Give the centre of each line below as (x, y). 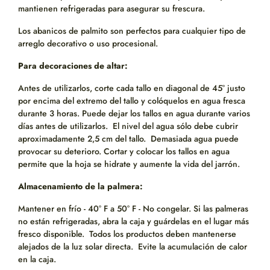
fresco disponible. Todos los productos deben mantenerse (127, 234)
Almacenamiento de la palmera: (82, 187)
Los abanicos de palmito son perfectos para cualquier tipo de (132, 31)
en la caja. (37, 259)
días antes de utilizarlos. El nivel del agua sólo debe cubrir (128, 126)
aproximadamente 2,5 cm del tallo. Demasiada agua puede (128, 139)
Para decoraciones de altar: (74, 66)
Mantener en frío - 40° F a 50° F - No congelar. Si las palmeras (133, 209)
